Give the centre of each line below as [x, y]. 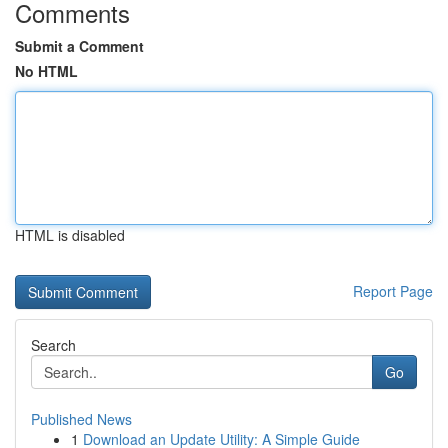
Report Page [393, 291]
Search [53, 345]
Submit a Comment [79, 46]
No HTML [46, 71]
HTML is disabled [70, 235]
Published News [81, 419]
